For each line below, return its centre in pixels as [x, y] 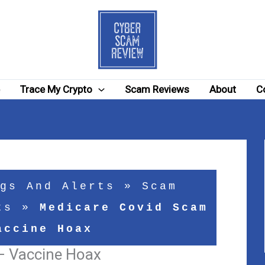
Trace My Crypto [56, 89]
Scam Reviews [157, 89]
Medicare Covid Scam [124, 208]
